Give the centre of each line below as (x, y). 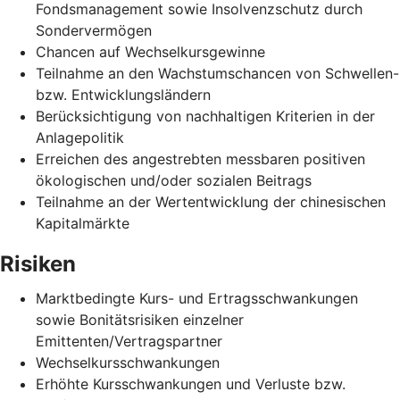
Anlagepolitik (80, 137)
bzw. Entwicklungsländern (123, 94)
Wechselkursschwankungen (128, 362)
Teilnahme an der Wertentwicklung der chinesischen (211, 201)
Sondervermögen (94, 30)
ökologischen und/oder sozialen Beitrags (174, 180)
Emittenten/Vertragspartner (129, 341)
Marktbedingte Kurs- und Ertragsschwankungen (197, 298)
